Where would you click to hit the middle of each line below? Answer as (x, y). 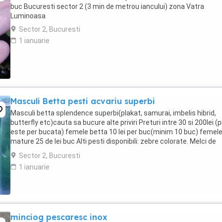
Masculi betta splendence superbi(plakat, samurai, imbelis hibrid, (113, 113)
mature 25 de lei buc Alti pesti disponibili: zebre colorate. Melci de (113, 141)
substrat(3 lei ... (35, 151)
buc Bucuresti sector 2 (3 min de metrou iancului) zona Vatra (107, 6)
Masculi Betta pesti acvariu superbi (83, 101)
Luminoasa (28, 16)
